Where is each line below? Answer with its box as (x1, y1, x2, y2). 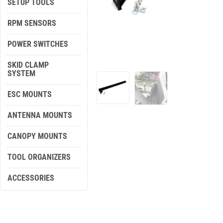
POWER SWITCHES (7, 39, 68, 49)
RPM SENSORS (7, 18, 56, 28)
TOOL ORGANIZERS (7, 152, 71, 162)
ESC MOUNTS (7, 90, 52, 99)
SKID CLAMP (7, 60, 49, 70)
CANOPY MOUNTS (7, 131, 67, 141)
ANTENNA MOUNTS (7, 111, 72, 120)
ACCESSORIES (7, 173, 54, 183)
